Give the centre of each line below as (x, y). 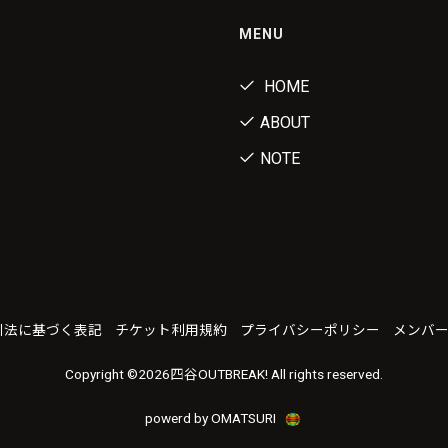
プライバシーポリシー (309, 330)
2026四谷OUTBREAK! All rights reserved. (260, 374)
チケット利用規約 (170, 330)
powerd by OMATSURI (212, 418)
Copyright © (101, 374)
